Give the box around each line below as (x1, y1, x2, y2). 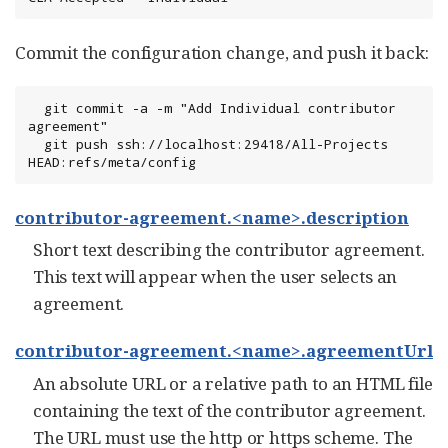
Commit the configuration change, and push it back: (15, 41, 429, 64)
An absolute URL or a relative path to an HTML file (33, 371, 433, 395)
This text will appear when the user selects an (33, 265, 398, 289)
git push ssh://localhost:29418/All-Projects (28, 135, 44, 153)
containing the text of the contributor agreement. (33, 398, 426, 422)
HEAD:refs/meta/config (28, 153, 196, 171)
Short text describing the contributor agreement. (33, 238, 425, 262)
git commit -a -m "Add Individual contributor (28, 99, 44, 117)
